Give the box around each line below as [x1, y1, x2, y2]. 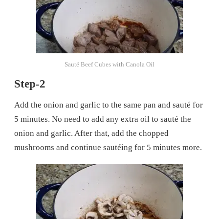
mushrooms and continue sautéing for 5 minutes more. [14, 143, 204, 153]
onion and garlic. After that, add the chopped [14, 129, 169, 138]
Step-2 [14, 77, 45, 90]
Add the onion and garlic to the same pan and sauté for [14, 100, 203, 110]
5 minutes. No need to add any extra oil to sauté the [14, 114, 191, 124]
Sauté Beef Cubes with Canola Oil [65, 60, 154, 68]
